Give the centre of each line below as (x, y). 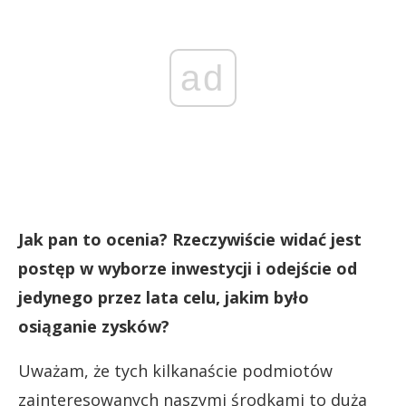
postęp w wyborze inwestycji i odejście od (188, 269)
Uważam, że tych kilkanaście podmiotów (175, 371)
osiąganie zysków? (94, 327)
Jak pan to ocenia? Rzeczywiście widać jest (190, 240)
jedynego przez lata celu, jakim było (164, 298)
